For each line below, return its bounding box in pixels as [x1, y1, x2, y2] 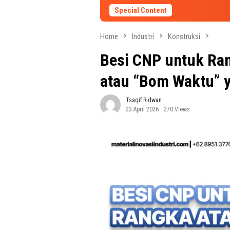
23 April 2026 [126, 106, 159, 113]
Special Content [114, 6, 167, 15]
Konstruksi [168, 32, 200, 41]
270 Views [164, 106, 190, 113]
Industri [132, 32, 154, 41]
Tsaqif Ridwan [126, 97, 162, 104]
